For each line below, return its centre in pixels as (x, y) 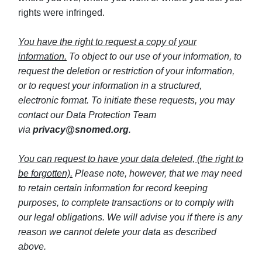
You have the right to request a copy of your (107, 42)
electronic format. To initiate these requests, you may (126, 100)
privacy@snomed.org (81, 130)
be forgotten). (45, 173)
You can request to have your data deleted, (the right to (131, 159)
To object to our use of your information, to (154, 56)
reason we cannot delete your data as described (117, 232)
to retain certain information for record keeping (113, 188)
